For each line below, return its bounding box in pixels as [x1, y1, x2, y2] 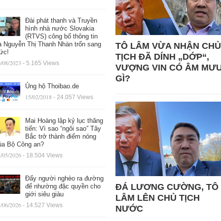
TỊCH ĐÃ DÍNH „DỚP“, [115, 52, 209, 62]
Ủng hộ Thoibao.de [25, 82, 79, 90]
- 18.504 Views [22, 152, 63, 159]
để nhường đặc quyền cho [25, 183, 101, 190]
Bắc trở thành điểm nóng [25, 133, 96, 141]
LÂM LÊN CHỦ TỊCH [115, 192, 200, 203]
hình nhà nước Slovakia [25, 25, 94, 32]
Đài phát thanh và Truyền [25, 17, 97, 24]
